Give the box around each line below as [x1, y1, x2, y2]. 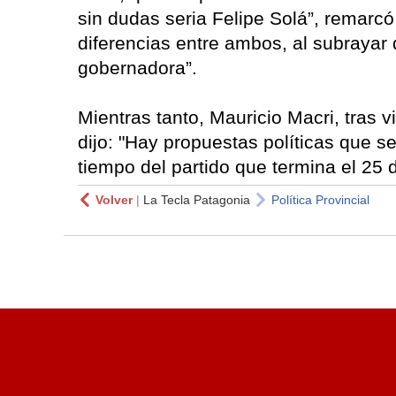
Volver [95, 192, 133, 207]
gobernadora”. [78, 57, 197, 78]
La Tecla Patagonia [143, 192, 250, 207]
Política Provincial [271, 192, 369, 207]
